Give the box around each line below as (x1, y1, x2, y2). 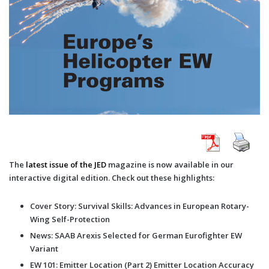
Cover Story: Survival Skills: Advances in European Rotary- (30, 201, 249, 212)
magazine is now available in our (106, 159, 234, 171)
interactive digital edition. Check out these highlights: (9, 172, 214, 184)
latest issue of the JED (26, 159, 106, 171)
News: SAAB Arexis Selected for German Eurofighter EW (30, 230, 242, 241)
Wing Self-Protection (30, 214, 110, 225)
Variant (30, 243, 58, 255)
